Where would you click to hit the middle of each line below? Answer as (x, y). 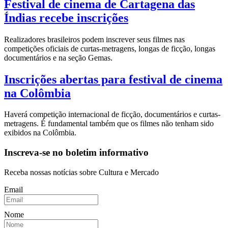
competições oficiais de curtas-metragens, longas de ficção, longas (110, 48)
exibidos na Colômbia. (40, 133)
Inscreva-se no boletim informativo (76, 153)
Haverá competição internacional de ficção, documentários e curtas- (112, 115)
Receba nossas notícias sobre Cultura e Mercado (81, 172)
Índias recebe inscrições (66, 18)
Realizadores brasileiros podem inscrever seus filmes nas (94, 39)
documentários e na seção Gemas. (58, 58)
